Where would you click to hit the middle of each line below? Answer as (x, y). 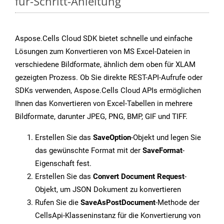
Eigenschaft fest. (63, 164)
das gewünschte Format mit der (89, 151)
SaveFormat (162, 151)
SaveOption (112, 138)
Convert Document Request (139, 177)
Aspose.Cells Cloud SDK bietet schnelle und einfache (104, 39)
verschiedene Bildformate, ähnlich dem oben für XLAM (105, 65)
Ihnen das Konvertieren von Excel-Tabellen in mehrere (104, 104)
